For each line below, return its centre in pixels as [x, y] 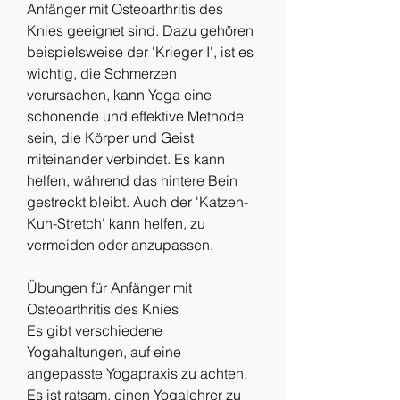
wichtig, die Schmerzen [102, 73]
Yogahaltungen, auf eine [104, 351]
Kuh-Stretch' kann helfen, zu [116, 223]
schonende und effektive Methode [135, 116]
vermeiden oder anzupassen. [120, 244]
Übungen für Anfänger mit [109, 287]
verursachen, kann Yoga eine [119, 94]
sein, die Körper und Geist [110, 137]
